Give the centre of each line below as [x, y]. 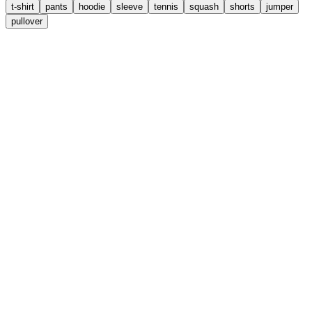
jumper [280, 7]
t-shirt [23, 7]
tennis [166, 7]
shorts [242, 7]
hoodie [92, 7]
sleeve [130, 7]
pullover [27, 22]
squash [204, 7]
